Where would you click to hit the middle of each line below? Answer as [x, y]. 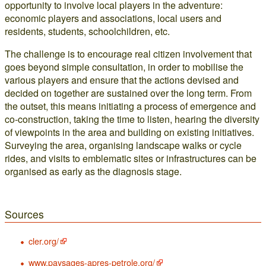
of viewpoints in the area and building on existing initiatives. [129, 132]
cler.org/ [44, 241]
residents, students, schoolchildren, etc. [87, 31]
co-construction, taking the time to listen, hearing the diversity [132, 119]
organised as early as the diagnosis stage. [93, 171]
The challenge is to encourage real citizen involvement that [128, 54]
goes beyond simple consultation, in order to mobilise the [124, 67]
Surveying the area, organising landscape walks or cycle [123, 145]
